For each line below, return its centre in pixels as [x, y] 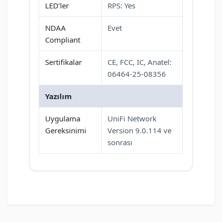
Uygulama [63, 119]
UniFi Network [132, 119]
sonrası [120, 142]
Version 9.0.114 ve [139, 131]
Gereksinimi [66, 131]
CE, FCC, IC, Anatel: [139, 62]
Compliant [63, 40]
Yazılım [58, 96]
